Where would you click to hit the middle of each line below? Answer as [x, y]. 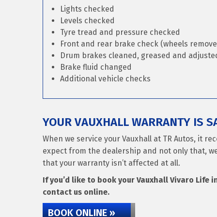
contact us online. [76, 192]
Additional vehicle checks [105, 79]
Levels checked [87, 21]
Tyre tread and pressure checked [120, 32]
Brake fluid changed [96, 67]
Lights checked [87, 9]
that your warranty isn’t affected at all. [111, 163]
